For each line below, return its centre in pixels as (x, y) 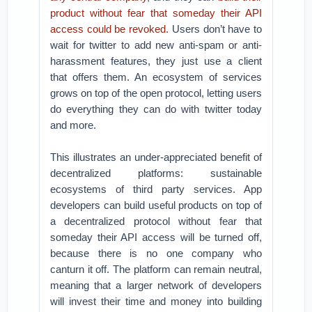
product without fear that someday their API (156, 13)
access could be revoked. (110, 29)
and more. (73, 125)
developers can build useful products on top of (156, 205)
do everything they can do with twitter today (156, 109)
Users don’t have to (215, 29)
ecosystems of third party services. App (156, 189)
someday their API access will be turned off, (156, 237)
